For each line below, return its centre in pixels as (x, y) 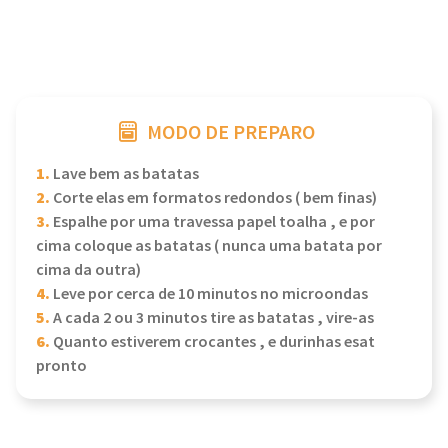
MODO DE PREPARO (231, 133)
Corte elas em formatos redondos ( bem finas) (213, 198)
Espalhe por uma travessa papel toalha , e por (212, 222)
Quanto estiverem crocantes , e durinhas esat (212, 342)
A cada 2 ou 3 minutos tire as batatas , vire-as (212, 318)
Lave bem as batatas (124, 174)
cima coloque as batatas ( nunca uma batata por (209, 246)
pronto (61, 366)
